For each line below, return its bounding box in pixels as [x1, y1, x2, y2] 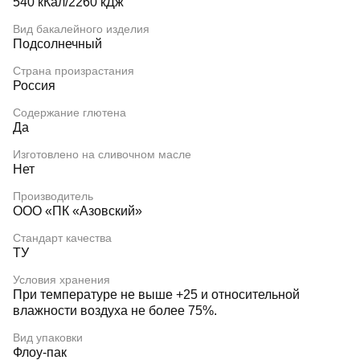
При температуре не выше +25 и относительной [13, 288, 300, 301]
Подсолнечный [13, 37, 102, 51]
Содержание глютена [13, 106, 126, 119]
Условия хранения [13, 273, 110, 286]
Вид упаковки [13, 331, 83, 344]
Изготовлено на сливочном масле [13, 148, 191, 161]
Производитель [13, 190, 93, 202]
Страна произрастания [13, 64, 134, 77]
